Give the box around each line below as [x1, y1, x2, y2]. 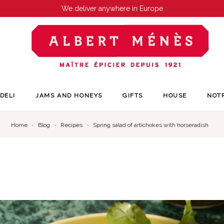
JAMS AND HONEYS [35, 92, 103, 99]
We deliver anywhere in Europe [61, 4, 163, 12]
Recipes [60, 121, 82, 128]
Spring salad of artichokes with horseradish [92, 121, 208, 128]
